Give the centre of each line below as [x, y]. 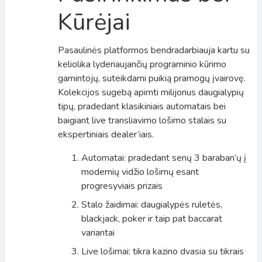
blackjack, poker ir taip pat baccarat [151, 218]
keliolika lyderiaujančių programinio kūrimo [142, 64]
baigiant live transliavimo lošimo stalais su [142, 120]
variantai [98, 232]
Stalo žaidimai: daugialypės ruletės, [151, 204]
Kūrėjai [94, 22]
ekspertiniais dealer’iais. [106, 134]
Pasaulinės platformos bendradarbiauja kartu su [154, 50]
